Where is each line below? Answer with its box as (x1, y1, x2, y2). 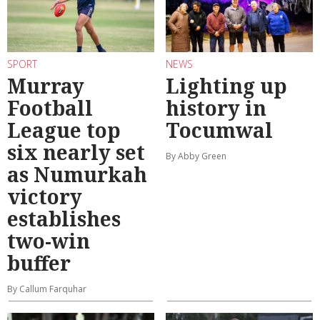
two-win (7, 227, 90, 255)
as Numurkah (7, 161, 147, 189)
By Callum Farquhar (7, 283, 86, 296)
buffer (7, 249, 71, 277)
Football (7, 94, 93, 122)
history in (166, 94, 266, 122)
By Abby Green (166, 150, 226, 163)
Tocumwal (166, 116, 273, 144)
